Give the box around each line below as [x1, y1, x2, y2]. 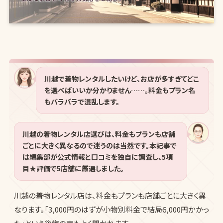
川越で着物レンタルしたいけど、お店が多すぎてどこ [44, 74, 199, 84]
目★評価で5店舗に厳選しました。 [22, 163, 124, 174]
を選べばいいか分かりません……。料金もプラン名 [44, 85, 195, 96]
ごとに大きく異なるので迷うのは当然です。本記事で [22, 140, 177, 151]
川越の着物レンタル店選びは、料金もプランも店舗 [22, 129, 175, 139]
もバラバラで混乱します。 [44, 97, 119, 107]
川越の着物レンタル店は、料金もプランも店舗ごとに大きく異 [13, 190, 206, 201]
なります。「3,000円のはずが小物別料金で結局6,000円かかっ [13, 204, 209, 215]
